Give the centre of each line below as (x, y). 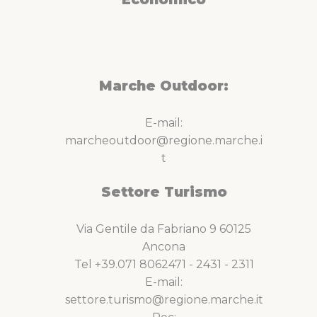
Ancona (164, 246)
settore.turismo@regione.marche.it (164, 299)
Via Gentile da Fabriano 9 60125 (164, 229)
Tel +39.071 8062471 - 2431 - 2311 (164, 264)
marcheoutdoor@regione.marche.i (164, 140)
